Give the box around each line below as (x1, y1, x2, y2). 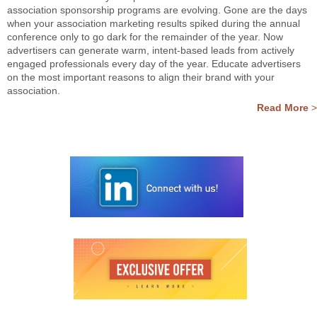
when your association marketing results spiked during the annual (7, 18, 300, 29)
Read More (257, 102, 309, 113)
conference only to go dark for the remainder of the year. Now (7, 31, 283, 42)
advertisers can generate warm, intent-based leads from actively (7, 45, 294, 56)
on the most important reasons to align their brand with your (7, 71, 275, 83)
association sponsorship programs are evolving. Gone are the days (7, 4, 307, 16)
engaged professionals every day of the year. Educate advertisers (7, 58, 301, 69)
